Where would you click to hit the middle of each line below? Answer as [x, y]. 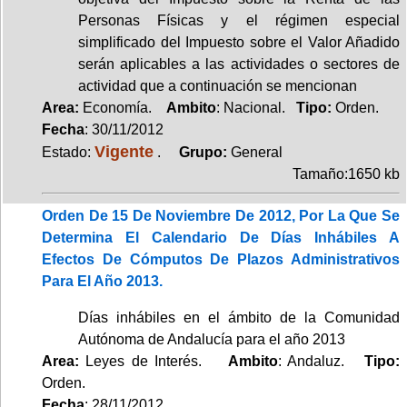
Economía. [123, 107]
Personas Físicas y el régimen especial [239, 20]
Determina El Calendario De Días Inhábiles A [221, 237]
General [257, 152]
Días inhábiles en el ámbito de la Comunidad [239, 317]
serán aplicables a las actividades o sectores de [239, 64]
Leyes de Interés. [154, 361]
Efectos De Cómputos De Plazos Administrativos [221, 259]
